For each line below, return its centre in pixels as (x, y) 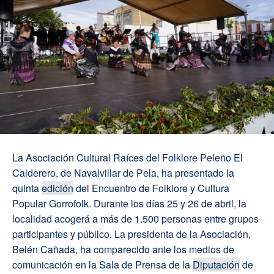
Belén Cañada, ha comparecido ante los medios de (123, 249)
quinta (27, 188)
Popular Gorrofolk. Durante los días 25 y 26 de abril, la (129, 203)
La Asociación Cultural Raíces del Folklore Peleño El (128, 157)
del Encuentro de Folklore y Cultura (151, 188)
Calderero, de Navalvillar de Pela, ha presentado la (123, 172)
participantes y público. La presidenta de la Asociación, (131, 234)
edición (57, 188)
